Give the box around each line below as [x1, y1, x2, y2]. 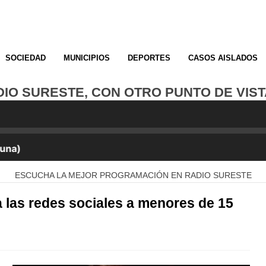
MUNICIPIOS [64, 54, 110, 62]
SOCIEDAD [5, 54, 46, 62]
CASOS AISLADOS [188, 54, 258, 62]
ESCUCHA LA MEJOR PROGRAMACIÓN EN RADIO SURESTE [14, 170, 252, 180]
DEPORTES [128, 54, 170, 62]
